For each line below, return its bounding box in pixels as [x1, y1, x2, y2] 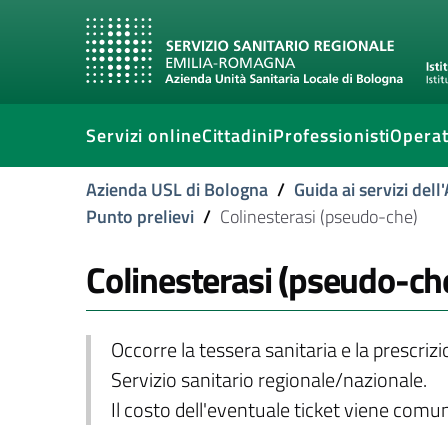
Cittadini [201, 122, 273, 149]
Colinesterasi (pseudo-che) [220, 203, 418, 230]
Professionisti [272, 122, 391, 149]
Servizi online [86, 122, 202, 149]
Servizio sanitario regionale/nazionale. [110, 365, 427, 395]
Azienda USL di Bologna [86, 176, 268, 203]
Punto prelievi [86, 203, 194, 230]
